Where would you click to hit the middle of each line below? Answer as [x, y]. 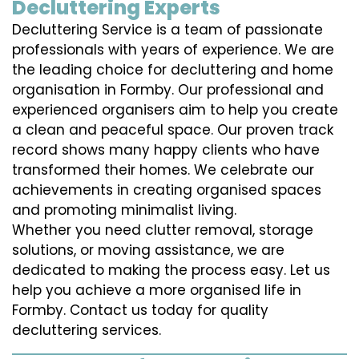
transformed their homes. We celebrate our [163, 170]
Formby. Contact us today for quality [140, 311]
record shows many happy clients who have [166, 150]
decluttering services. [87, 331]
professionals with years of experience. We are [173, 50]
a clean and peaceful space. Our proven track [173, 130]
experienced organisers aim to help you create [175, 110]
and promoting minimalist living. [124, 210]
